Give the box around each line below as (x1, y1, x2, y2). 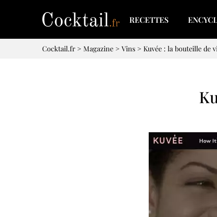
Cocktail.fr (42, 44, 75, 53)
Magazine (83, 44, 113, 53)
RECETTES (129, 14, 169, 25)
